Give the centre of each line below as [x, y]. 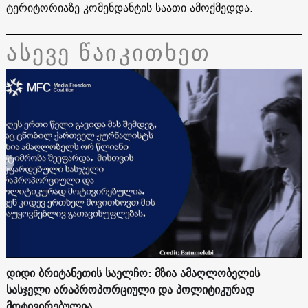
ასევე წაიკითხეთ [108, 52]
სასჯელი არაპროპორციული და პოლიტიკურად [130, 290]
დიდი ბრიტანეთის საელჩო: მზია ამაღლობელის [133, 273]
